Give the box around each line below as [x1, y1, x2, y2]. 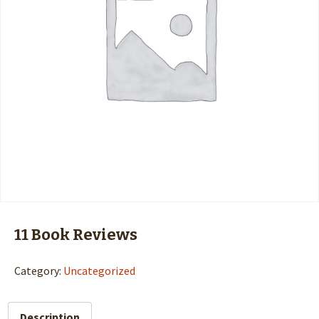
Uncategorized [63, 263, 135, 278]
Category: [14, 263, 63, 278]
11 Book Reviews [14, 224, 137, 244]
